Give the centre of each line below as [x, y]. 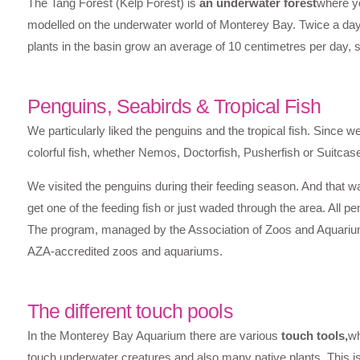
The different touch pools [130, 311]
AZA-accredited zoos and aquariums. [125, 251]
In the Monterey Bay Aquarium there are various [154, 335]
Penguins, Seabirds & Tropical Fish [174, 106]
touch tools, [314, 335]
